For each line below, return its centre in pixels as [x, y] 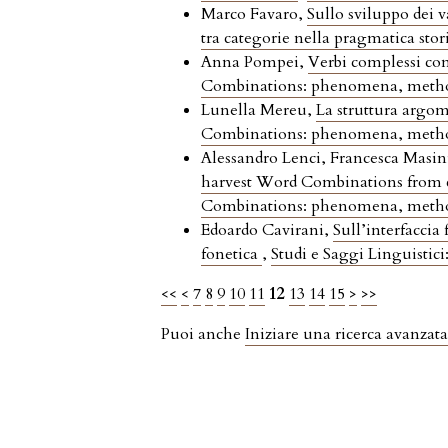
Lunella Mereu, [259, 110]
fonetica [232, 254]
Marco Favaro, [254, 14]
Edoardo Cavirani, [267, 230]
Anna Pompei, [255, 62]
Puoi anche [203, 334]
